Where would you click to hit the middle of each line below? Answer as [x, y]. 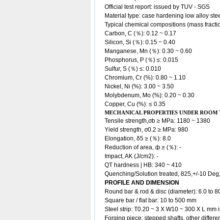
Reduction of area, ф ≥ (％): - [143, 147]
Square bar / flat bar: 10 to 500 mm [151, 200]
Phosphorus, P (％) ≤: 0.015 [141, 60]
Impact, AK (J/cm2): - [132, 156]
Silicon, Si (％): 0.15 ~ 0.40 [140, 42]
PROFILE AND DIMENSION [142, 183]
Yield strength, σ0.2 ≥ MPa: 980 [146, 130]
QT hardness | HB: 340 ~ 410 [143, 165]
